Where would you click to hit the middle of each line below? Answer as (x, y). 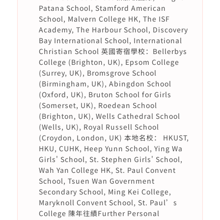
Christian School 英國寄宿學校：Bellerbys (113, 51)
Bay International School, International (110, 40)
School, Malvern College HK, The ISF (104, 19)
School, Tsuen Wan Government (96, 181)
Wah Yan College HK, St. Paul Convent (107, 170)
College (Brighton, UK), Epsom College (109, 62)
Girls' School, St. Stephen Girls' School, (110, 159)
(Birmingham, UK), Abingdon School (105, 83)
